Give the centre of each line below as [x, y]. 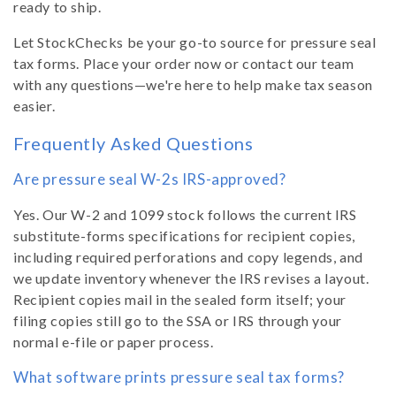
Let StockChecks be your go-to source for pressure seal [195, 42]
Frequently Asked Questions [133, 143]
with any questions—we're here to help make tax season [193, 84]
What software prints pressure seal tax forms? [179, 377]
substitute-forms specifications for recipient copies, [184, 235]
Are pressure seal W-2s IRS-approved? [150, 179]
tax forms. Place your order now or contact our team [184, 63]
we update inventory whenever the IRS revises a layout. [191, 278]
